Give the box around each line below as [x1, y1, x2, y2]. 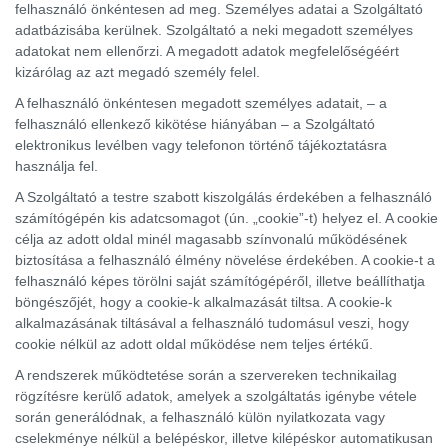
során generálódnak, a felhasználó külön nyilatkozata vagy [15, 409, 385, 425]
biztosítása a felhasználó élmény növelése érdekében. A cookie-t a [15, 252, 435, 268]
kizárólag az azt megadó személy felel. [15, 64, 260, 80]
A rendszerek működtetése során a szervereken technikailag [15, 367, 397, 383]
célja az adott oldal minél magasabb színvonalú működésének [15, 231, 407, 247]
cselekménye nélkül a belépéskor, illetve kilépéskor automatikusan [15, 430, 433, 446]
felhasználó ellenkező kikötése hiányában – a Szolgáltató [15, 116, 375, 132]
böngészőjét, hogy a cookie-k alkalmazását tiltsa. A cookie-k [15, 294, 392, 310]
